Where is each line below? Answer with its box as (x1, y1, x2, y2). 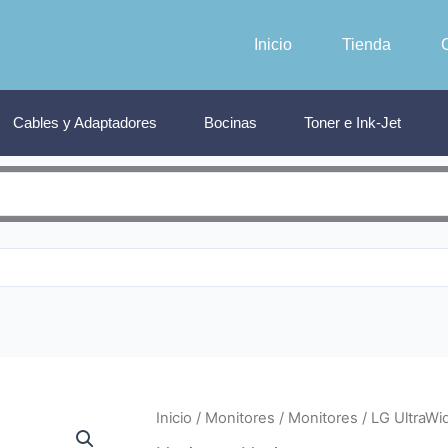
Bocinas (204, 113, 257, 131)
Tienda (341, 35, 391, 53)
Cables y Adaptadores (13, 113, 157, 131)
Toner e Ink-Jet (304, 113, 401, 131)
